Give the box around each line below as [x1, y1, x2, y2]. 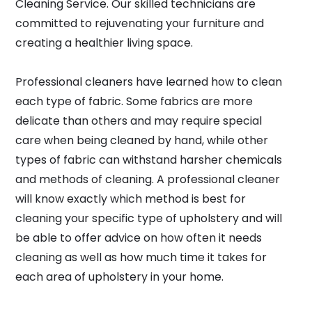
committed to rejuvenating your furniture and [15, 15, 264, 31]
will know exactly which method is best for [15, 191, 246, 207]
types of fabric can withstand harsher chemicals [15, 152, 282, 168]
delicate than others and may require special [15, 113, 262, 129]
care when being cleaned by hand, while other [15, 132, 268, 148]
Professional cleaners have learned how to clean [15, 74, 282, 90]
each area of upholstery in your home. [15, 269, 224, 285]
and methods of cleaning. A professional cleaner [15, 171, 280, 187]
